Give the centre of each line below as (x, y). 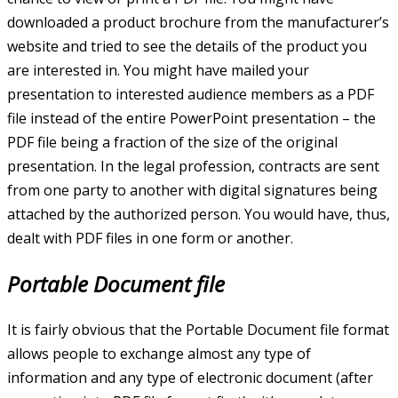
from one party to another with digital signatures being (192, 191)
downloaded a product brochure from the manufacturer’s (198, 23)
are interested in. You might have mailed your (158, 71)
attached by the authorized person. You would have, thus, (199, 215)
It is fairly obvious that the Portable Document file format (198, 329)
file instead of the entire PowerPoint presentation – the (191, 119)
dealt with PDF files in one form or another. (150, 239)
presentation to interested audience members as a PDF (191, 95)
